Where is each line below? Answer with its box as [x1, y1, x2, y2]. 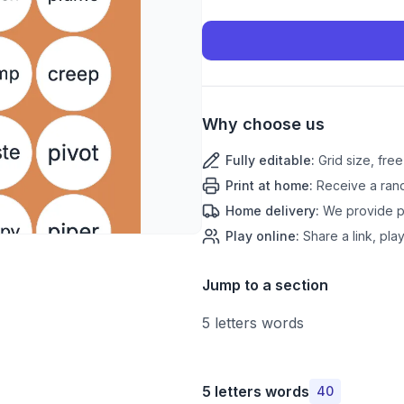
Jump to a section [202, 276, 328, 294]
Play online [225, 228, 296, 243]
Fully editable [225, 152, 311, 168]
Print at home [225, 178, 309, 193]
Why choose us [202, 115, 325, 133]
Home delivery [225, 203, 316, 218]
